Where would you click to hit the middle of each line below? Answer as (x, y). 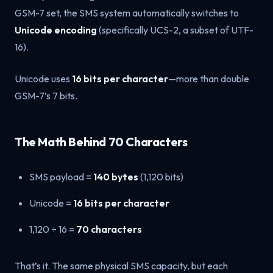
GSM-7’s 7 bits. (46, 96)
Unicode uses (43, 79)
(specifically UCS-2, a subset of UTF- (175, 30)
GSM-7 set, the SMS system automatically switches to (127, 13)
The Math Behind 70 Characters (101, 142)
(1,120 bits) (161, 177)
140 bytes (116, 177)
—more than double (209, 79)
